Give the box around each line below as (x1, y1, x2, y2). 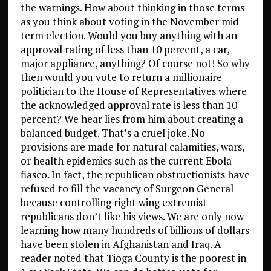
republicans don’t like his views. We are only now (20, 209, 244, 223)
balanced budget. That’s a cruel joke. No (20, 126, 205, 140)
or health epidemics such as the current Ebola (20, 154, 232, 168)
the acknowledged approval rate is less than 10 (20, 98, 237, 112)
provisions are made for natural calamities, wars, (20, 140, 244, 154)
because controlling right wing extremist (20, 195, 207, 209)
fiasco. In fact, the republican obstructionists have (20, 168, 250, 181)
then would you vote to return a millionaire (20, 70, 222, 84)
